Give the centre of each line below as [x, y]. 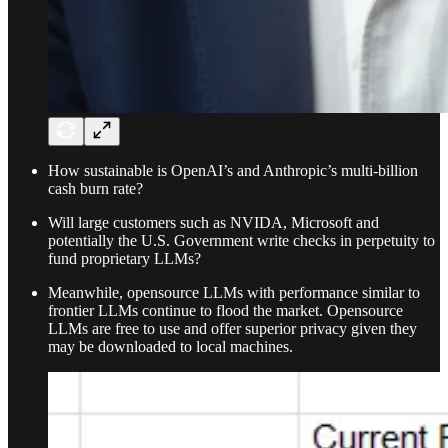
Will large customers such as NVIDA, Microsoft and [213, 222]
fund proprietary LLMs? [124, 258]
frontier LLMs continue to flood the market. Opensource [225, 310]
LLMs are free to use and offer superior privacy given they [232, 328]
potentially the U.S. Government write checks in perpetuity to [241, 240]
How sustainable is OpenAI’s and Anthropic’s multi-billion [233, 170]
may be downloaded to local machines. [170, 346]
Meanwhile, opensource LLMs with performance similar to [234, 292]
